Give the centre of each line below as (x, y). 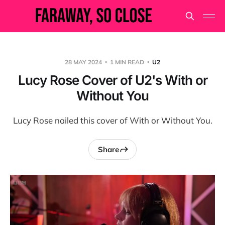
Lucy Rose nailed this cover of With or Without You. (113, 120)
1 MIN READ (127, 62)
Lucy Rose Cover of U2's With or (113, 80)
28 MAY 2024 (84, 62)
